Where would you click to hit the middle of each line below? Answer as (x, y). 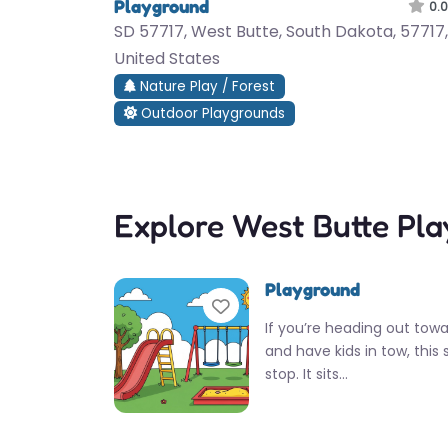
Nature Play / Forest (206, 87)
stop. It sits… (307, 374)
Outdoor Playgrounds (211, 114)
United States (167, 59)
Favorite (270, 306)
